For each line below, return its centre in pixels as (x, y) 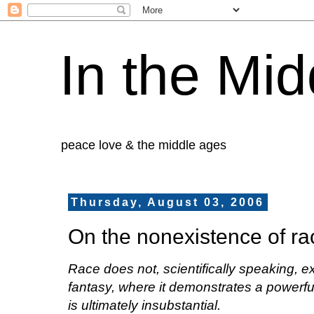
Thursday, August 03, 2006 (168, 202)
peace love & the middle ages (144, 145)
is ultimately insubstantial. (144, 305)
